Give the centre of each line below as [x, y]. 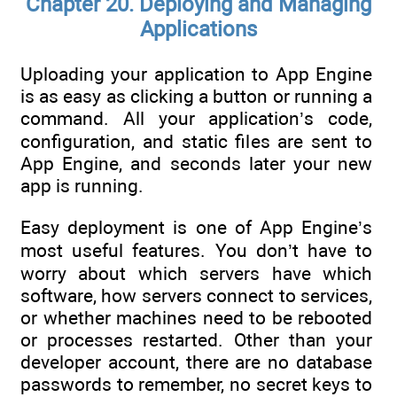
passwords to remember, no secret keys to [196, 384]
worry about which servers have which [196, 273]
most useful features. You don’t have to [196, 250]
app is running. [82, 186]
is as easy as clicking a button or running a [196, 97]
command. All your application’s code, [196, 119]
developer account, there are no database [196, 362]
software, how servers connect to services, [196, 295]
